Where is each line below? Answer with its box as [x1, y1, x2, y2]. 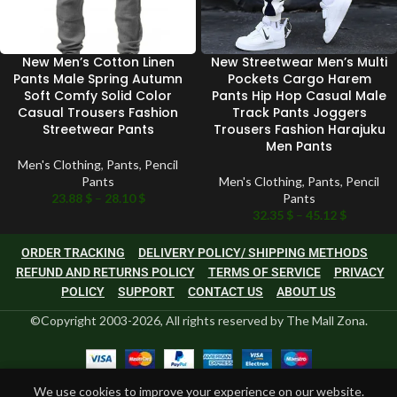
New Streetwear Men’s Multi [211, 53, 387, 72]
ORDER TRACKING [21, 245, 125, 261]
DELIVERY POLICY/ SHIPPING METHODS [138, 245, 368, 261]
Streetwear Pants [42, 121, 154, 139]
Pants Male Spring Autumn [13, 70, 183, 89]
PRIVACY [333, 265, 385, 280]
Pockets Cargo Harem [227, 70, 371, 89]
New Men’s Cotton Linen [21, 53, 175, 72]
